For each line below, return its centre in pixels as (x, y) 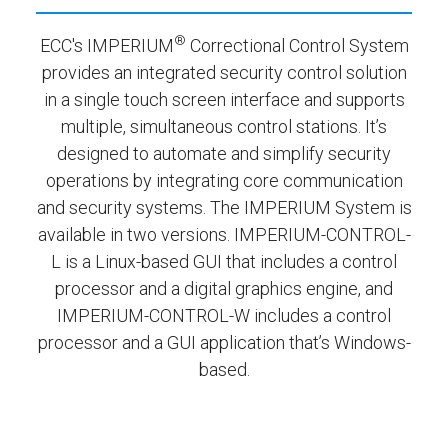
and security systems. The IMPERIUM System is (224, 207)
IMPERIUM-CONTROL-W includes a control (224, 315)
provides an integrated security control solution (224, 72)
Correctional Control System (297, 45)
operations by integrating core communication (224, 180)
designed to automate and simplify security (224, 153)
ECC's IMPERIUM (106, 45)
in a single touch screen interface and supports (224, 99)
